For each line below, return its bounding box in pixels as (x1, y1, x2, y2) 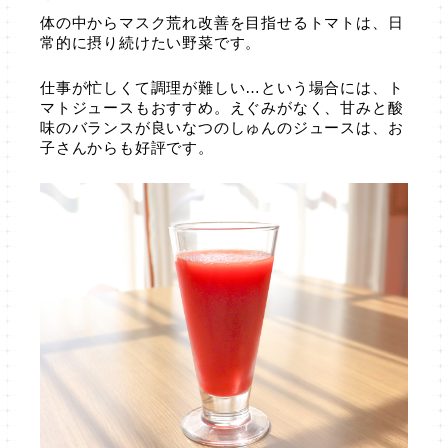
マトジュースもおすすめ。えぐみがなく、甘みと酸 (40, 100, 404, 117)
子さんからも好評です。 (40, 140, 214, 157)
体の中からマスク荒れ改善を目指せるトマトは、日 (40, 15, 404, 32)
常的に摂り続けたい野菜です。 (40, 35, 262, 52)
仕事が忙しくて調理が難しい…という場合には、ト (40, 80, 404, 97)
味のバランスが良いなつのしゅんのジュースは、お (40, 120, 404, 137)
